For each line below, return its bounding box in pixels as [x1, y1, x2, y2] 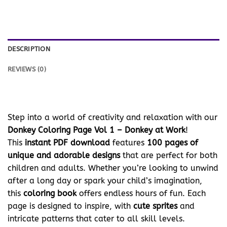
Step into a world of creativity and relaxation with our [8, 112, 217, 122]
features [110, 137, 147, 147]
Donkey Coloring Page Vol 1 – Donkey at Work [8, 125, 185, 135]
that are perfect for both [120, 150, 217, 160]
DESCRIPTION [8, 45, 50, 53]
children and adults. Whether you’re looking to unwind [8, 163, 218, 173]
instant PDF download [25, 137, 110, 147]
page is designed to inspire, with [8, 201, 133, 211]
